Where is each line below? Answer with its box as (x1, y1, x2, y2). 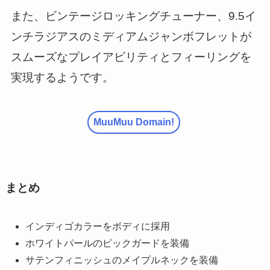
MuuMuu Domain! (93, 117, 174, 128)
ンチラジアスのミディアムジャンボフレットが (10, 30, 251, 43)
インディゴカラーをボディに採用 (25, 221, 170, 231)
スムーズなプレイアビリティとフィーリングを (10, 50, 251, 63)
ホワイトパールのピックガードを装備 (25, 237, 189, 248)
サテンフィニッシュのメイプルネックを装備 (25, 254, 218, 265)
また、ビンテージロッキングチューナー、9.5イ (10, 9, 256, 22)
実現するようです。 (10, 71, 114, 84)
